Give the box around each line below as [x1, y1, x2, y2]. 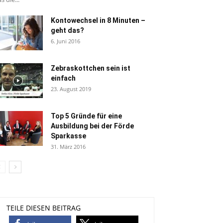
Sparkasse [51, 132, 86, 140]
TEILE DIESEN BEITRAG [6, 203, 81, 213]
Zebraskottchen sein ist [51, 64, 130, 72]
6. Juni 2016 [51, 37, 80, 45]
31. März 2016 [51, 143, 86, 150]
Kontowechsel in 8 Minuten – [51, 16, 145, 24]
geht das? [51, 26, 84, 34]
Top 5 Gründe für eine [51, 112, 122, 120]
